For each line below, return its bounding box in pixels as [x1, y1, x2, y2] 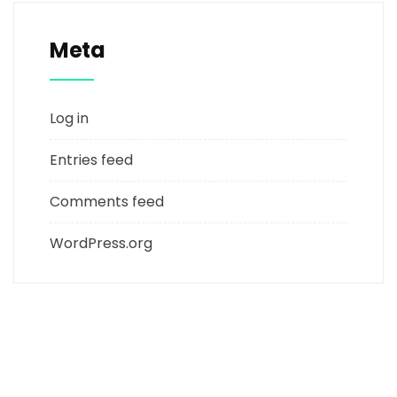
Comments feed [50, 191, 164, 212]
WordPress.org [50, 233, 152, 253]
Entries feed [50, 150, 133, 170]
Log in [50, 108, 89, 128]
